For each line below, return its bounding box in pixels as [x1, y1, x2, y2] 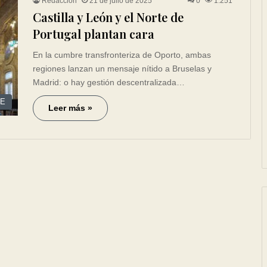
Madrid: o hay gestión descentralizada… [33, 77, 185, 87]
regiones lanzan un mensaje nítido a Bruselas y [33, 64, 212, 73]
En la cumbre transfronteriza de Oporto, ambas [33, 50, 211, 60]
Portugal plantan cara [33, 26, 154, 42]
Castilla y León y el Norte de [33, 9, 184, 25]
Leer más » [48, 103, 92, 113]
